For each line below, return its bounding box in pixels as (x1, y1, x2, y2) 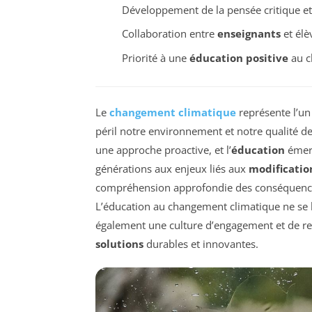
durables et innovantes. (143, 236, 258, 251)
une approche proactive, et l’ (95, 142, 231, 157)
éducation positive (189, 50, 288, 65)
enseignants (217, 26, 281, 41)
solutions (95, 236, 143, 251)
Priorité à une (121, 50, 189, 65)
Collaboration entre (121, 26, 217, 41)
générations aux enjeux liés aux (95, 161, 249, 175)
